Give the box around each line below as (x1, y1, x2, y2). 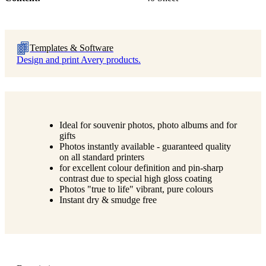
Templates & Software (30, 42, 113, 53)
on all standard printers (59, 151, 144, 162)
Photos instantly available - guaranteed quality (59, 141, 231, 151)
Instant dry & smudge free (59, 194, 157, 205)
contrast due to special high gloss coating (59, 173, 212, 183)
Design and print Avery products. (17, 54, 141, 65)
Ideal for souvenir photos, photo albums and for (59, 119, 237, 130)
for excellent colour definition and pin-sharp (59, 162, 223, 173)
